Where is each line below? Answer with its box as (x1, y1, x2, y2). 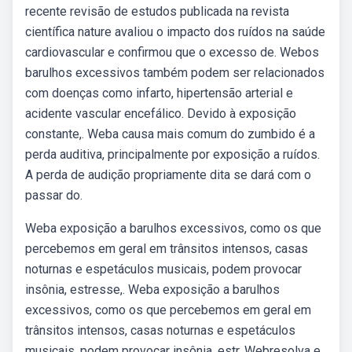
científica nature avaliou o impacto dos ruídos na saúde (25, 24, 325, 39)
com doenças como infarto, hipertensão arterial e (25, 86, 293, 101)
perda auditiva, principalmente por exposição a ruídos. (25, 147, 320, 162)
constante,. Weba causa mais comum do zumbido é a (25, 126, 315, 141)
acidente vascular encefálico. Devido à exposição (25, 106, 296, 121)
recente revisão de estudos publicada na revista (25, 4, 289, 19)
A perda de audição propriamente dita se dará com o (25, 167, 311, 182)
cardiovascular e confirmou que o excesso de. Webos (25, 45, 319, 60)
